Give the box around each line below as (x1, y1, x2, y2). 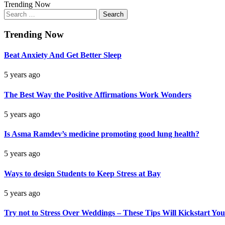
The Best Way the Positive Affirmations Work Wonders (4, 90, 191, 99)
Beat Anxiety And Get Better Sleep (4, 50, 122, 59)
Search (4, 9, 25, 17)
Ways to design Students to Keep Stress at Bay (4, 169, 161, 178)
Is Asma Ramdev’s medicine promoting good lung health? (4, 130, 199, 139)
